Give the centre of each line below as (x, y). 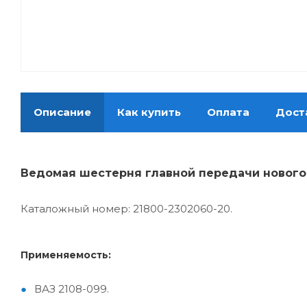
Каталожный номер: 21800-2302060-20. (126, 209)
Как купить (149, 112)
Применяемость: (66, 255)
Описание (62, 112)
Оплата (228, 112)
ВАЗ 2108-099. (72, 289)
